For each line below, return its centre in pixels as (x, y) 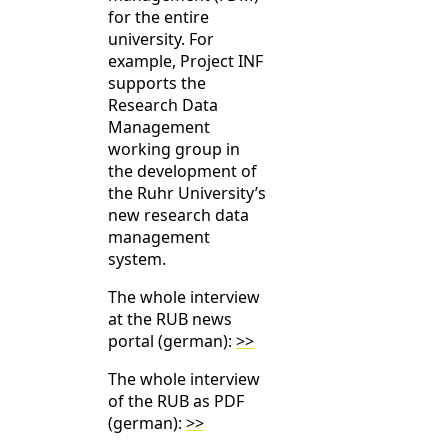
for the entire (158, 17)
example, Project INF (185, 61)
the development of (182, 171)
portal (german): (172, 341)
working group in (174, 149)
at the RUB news (170, 319)
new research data (178, 215)
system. (137, 259)
